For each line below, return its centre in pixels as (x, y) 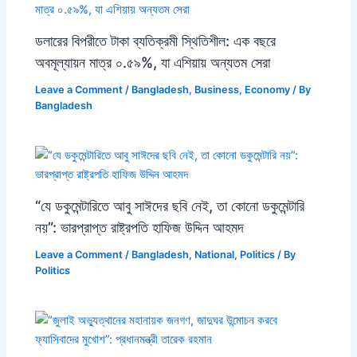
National (215, 255)
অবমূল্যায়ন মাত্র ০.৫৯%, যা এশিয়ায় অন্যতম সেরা (153, 63)
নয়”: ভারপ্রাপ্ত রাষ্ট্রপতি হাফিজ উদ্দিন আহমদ (140, 228)
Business (217, 90)
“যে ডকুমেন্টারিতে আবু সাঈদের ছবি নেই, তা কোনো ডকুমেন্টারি (170, 206)
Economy (268, 90)
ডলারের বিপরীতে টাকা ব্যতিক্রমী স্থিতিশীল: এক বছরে (156, 41)
